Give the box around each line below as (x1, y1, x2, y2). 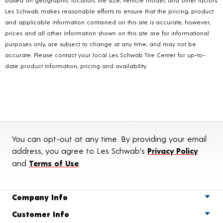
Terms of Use (29, 158, 79, 168)
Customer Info (12, 209, 69, 219)
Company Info (12, 192, 68, 202)
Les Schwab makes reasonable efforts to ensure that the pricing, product (5, 7, 214, 14)
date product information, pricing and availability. (5, 62, 147, 69)
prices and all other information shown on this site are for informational (5, 29, 209, 36)
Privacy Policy (147, 145, 198, 155)
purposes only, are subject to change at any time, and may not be (5, 40, 196, 47)
